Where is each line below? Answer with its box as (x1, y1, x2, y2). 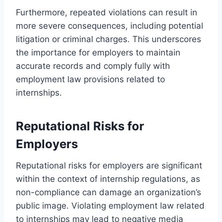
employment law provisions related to (16, 74, 165, 84)
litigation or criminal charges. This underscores (16, 34, 201, 44)
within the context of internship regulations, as (16, 173, 200, 184)
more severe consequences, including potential (16, 20, 203, 31)
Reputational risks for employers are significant (16, 160, 202, 170)
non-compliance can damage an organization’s (16, 187, 201, 197)
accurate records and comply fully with (16, 60, 170, 71)
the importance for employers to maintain (16, 47, 180, 57)
